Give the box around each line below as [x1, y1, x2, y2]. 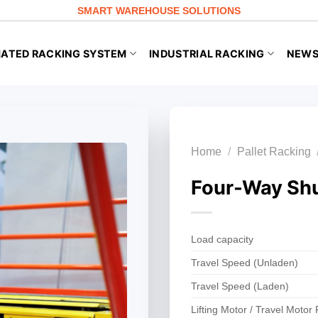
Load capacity [191, 234, 253, 246]
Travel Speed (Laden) [191, 280, 289, 292]
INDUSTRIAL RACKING [149, 48, 265, 60]
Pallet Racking [236, 145, 311, 158]
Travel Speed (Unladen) [191, 257, 298, 269]
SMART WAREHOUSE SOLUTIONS [77, 4, 241, 16]
